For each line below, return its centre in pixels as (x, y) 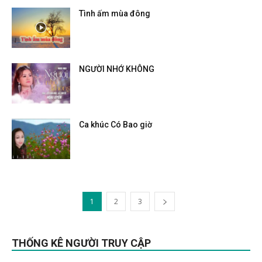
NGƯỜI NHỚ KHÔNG (117, 69)
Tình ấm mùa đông (115, 13)
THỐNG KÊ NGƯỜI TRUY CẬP (81, 243)
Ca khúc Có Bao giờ (116, 125)
